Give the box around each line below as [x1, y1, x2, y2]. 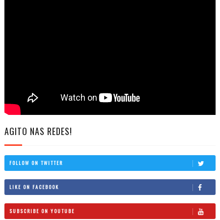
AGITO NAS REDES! [4, 125, 72, 138]
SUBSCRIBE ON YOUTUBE [9, 207, 75, 215]
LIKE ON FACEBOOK [9, 183, 59, 191]
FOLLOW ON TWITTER [9, 159, 63, 166]
